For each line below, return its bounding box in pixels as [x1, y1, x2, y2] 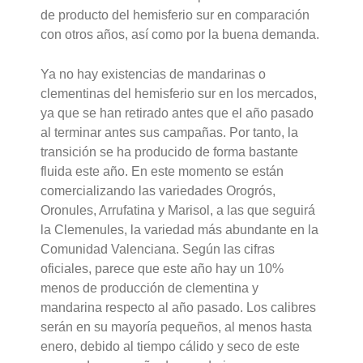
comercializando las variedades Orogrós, [41, 184, 276, 199]
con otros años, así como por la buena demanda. [41, 27, 320, 41]
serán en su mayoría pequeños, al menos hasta [41, 320, 313, 335]
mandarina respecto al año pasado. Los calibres [41, 301, 317, 315]
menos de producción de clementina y [41, 281, 259, 296]
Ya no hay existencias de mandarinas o [41, 67, 267, 82]
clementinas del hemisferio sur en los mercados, [41, 87, 318, 101]
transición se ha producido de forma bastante [41, 145, 299, 160]
